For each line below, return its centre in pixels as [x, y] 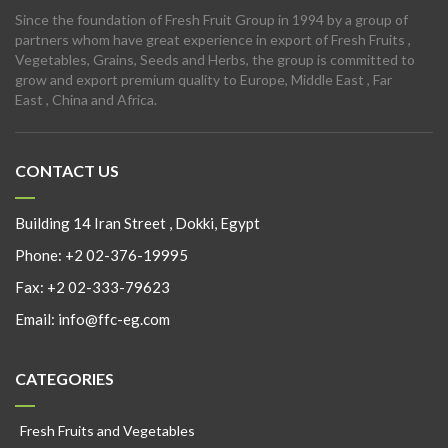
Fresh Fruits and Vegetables [107, 430]
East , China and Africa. [86, 99]
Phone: [40, 255]
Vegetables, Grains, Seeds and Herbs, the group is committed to [215, 59]
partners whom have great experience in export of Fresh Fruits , [213, 39]
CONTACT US [67, 170]
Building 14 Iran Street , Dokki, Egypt [137, 223]
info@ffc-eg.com [114, 319]
